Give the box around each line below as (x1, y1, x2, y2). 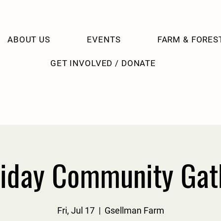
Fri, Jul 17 (57, 205, 95, 216)
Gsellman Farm (104, 205, 164, 216)
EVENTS (87, 35, 121, 44)
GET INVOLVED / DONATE (50, 58, 156, 68)
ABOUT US (7, 35, 50, 44)
